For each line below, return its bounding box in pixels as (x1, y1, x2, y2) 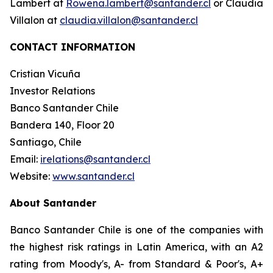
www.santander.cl (52, 170, 135, 182)
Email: (10, 153, 40, 165)
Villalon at (10, 14, 60, 26)
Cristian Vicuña (10, 68, 80, 80)
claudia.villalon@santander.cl (60, 14, 198, 26)
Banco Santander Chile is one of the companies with (10, 224, 263, 236)
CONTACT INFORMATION (10, 41, 135, 53)
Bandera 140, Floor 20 (10, 119, 115, 131)
